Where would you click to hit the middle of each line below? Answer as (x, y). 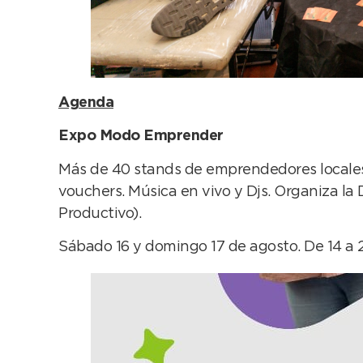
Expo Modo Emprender (141, 137)
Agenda (86, 102)
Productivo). (100, 214)
